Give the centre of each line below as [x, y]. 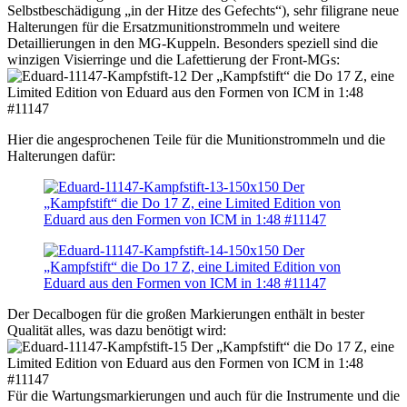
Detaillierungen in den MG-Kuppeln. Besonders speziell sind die [193, 44]
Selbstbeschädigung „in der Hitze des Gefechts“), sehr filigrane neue [203, 11]
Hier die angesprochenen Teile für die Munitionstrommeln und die [196, 140]
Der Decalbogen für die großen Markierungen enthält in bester [186, 314]
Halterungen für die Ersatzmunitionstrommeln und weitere [174, 27]
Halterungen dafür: [61, 156]
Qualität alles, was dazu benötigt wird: [117, 331]
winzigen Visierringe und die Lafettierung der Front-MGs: [174, 60]
